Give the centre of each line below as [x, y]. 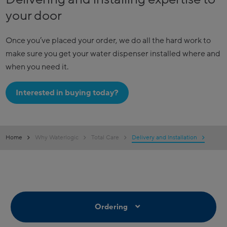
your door [34, 15]
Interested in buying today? [67, 92]
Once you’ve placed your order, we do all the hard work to [108, 40]
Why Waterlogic [57, 137]
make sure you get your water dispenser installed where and [113, 53]
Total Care [105, 137]
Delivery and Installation [165, 137]
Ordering [111, 207]
